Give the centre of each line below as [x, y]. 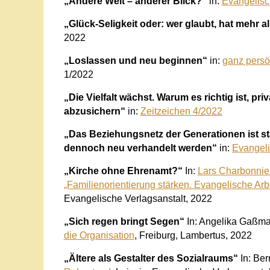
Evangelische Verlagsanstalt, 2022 [138, 198]
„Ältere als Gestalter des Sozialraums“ [151, 258]
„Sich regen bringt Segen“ [125, 221]
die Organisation [99, 235]
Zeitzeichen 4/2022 [181, 111]
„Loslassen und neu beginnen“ [137, 60]
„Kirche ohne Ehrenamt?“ [123, 171]
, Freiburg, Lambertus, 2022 [193, 235]
